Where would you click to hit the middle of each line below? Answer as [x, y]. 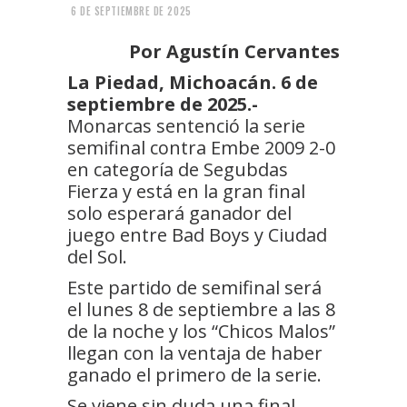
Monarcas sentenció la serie [186, 125]
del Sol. [97, 256]
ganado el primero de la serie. [194, 374]
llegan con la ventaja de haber [195, 352]
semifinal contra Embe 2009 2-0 [201, 147]
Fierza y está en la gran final [186, 191]
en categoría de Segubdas [178, 169]
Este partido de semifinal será [194, 287]
